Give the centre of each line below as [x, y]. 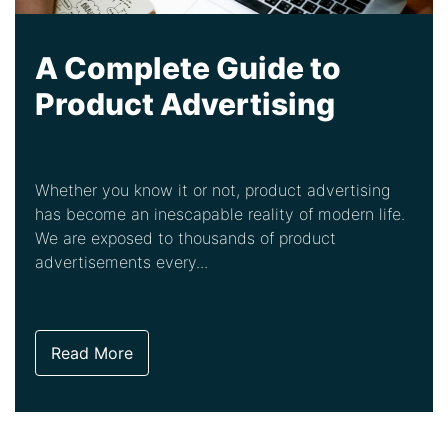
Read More [92, 353]
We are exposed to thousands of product [185, 238]
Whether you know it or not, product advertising [212, 190]
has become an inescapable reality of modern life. [220, 214]
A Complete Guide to [188, 68]
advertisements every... [121, 262]
